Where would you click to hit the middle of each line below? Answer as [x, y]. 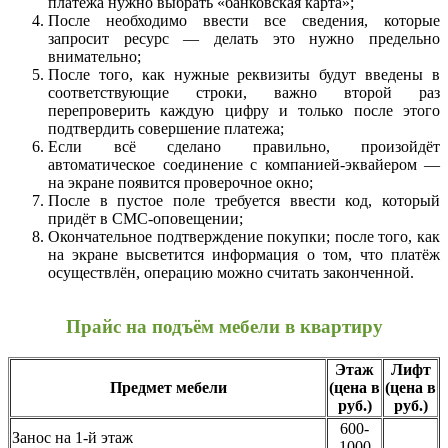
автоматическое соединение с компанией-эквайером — [244, 164]
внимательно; [94, 56]
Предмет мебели [168, 388]
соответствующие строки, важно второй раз [244, 92]
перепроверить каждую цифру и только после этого [244, 110]
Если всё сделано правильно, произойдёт [244, 146]
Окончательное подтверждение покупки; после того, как [244, 236]
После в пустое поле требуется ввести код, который [244, 200]
